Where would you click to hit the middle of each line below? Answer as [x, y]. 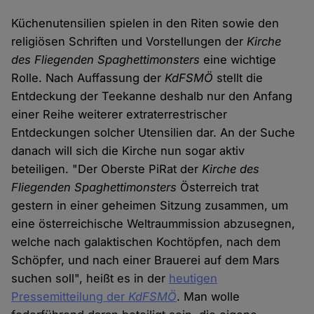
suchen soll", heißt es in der [90, 279]
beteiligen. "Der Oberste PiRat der [107, 169]
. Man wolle [209, 297]
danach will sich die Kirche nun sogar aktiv [128, 151]
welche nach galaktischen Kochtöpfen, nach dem [146, 242]
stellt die [238, 78]
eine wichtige [238, 60]
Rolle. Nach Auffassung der [88, 78]
